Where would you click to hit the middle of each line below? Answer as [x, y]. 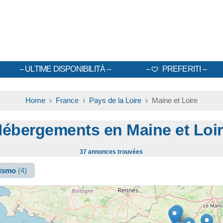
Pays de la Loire [115, 100]
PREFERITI [181, 69]
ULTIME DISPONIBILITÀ [65, 69]
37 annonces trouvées [111, 152]
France [67, 100]
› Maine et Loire [169, 100]
